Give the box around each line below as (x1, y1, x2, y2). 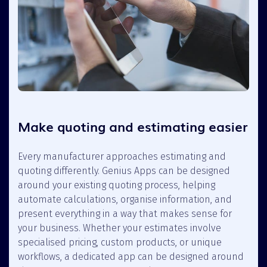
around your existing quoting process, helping (18, 179, 215, 191)
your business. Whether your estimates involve (18, 222, 221, 234)
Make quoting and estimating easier (18, 116, 247, 136)
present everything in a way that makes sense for (18, 207, 232, 219)
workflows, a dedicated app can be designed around (18, 250, 244, 262)
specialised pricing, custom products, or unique (18, 236, 222, 248)
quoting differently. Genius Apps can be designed (18, 164, 230, 176)
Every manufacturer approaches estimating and (18, 150, 226, 162)
